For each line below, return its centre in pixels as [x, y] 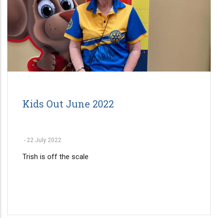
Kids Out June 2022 [68, 103]
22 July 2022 [44, 140]
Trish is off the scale [56, 156]
